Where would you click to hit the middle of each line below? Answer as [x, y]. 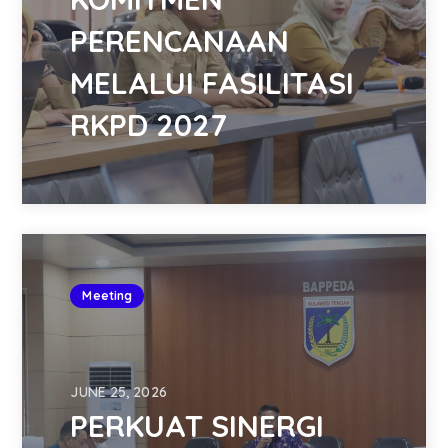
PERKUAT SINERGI [197, 426]
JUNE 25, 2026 [118, 392]
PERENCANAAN [180, 41]
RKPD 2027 [149, 125]
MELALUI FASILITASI [212, 83]
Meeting [107, 296]
